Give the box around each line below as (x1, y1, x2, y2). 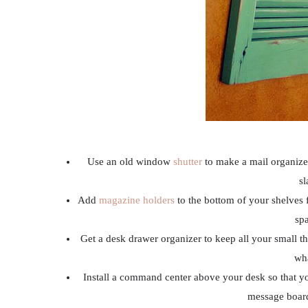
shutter (173, 156, 205, 167)
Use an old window (87, 156, 173, 167)
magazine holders (98, 195, 177, 206)
